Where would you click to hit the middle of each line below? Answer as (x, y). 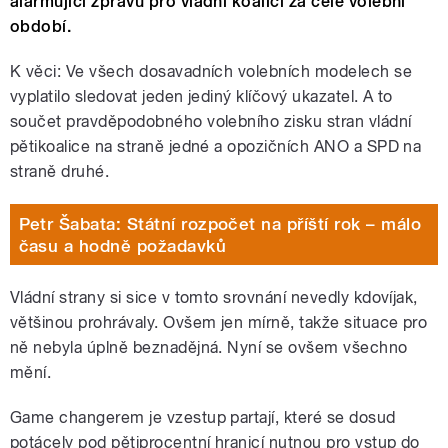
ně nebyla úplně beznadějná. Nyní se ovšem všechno (209, 348)
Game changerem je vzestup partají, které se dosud (203, 418)
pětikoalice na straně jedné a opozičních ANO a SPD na (216, 147)
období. (41, 27)
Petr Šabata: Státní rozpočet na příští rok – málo (220, 223)
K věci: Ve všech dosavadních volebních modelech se (211, 72)
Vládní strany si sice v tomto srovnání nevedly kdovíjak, (214, 298)
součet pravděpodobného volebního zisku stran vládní (211, 122)
